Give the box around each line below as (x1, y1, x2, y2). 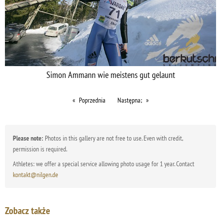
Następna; (117, 95, 142, 105)
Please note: (13, 133, 43, 143)
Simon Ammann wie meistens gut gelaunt (46, 69, 175, 80)
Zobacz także (5, 204, 50, 217)
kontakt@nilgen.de (13, 170, 58, 179)
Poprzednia (78, 95, 106, 105)
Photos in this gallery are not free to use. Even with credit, (43, 133, 183, 143)
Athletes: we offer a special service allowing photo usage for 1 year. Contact (13, 159, 194, 168)
